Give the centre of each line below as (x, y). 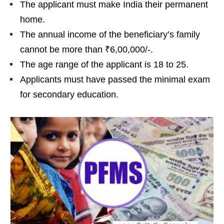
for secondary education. (69, 95)
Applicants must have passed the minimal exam (115, 80)
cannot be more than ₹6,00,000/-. (86, 50)
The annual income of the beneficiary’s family (110, 35)
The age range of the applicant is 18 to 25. (104, 65)
